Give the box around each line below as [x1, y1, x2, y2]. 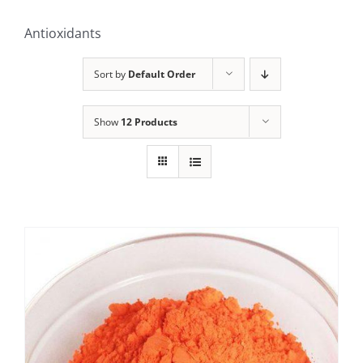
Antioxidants [24, 23, 101, 42]
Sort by [93, 66, 128, 81]
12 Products [120, 114, 177, 129]
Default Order [127, 66, 195, 81]
